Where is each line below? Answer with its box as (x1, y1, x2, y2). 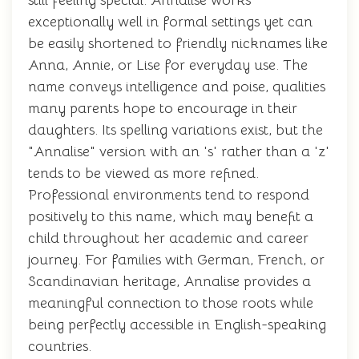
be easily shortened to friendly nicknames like (28, 34, 328, 52)
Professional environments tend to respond (28, 186, 309, 204)
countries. (28, 337, 91, 355)
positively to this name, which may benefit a (28, 208, 313, 225)
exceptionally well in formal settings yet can (28, 13, 313, 30)
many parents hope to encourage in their (28, 99, 297, 117)
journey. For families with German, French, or (28, 251, 325, 268)
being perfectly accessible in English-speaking (28, 316, 326, 333)
